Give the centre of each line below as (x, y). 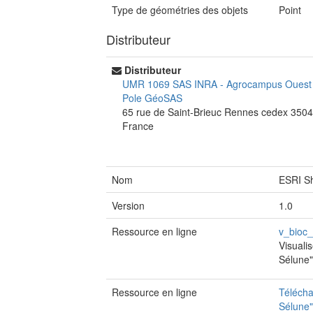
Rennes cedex (257, 112)
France (138, 126)
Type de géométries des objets (180, 10)
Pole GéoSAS (152, 98)
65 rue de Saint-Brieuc (173, 112)
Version (128, 205)
